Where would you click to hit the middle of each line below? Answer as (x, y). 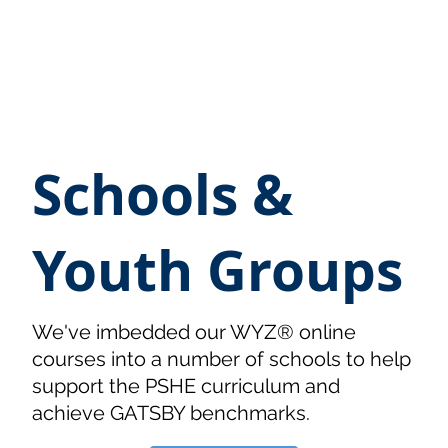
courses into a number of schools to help (222, 358)
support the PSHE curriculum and (186, 385)
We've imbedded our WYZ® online (194, 331)
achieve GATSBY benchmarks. (171, 412)
